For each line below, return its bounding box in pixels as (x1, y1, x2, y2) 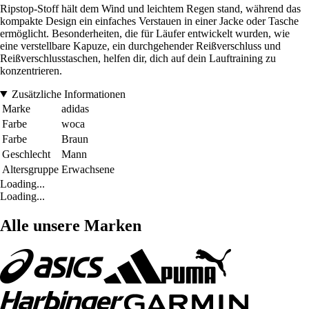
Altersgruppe (2, 163, 59, 175)
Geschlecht (2, 148, 50, 160)
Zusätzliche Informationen (11, 88, 126, 100)
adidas (61, 102, 89, 114)
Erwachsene (61, 163, 114, 175)
